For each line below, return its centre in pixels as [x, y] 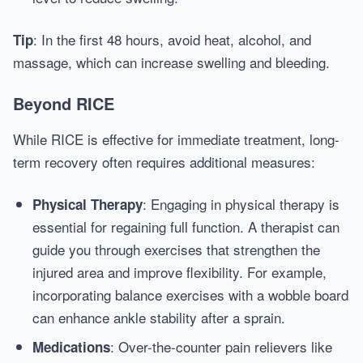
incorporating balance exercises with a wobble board [190, 295]
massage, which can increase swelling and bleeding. [171, 62]
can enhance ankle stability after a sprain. [159, 317]
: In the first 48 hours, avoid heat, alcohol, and [172, 39]
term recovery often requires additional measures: [164, 162]
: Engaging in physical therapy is [241, 204]
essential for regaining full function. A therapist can [186, 226]
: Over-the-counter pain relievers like [221, 346]
